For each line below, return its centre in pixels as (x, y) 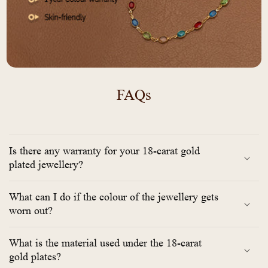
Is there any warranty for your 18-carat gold (104, 150)
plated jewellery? (46, 164)
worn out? (31, 210)
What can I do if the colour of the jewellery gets (114, 197)
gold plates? (35, 256)
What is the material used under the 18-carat (105, 243)
